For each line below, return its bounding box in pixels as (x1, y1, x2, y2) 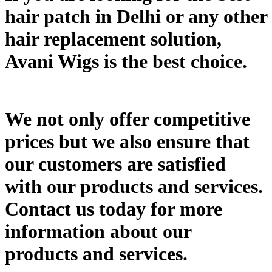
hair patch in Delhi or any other (5, 5, 267, 27)
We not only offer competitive (5, 108, 250, 131)
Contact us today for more (5, 198, 222, 220)
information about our (5, 220, 191, 243)
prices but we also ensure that (5, 131, 250, 153)
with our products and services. (5, 175, 263, 198)
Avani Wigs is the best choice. (5, 50, 247, 72)
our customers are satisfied (5, 153, 226, 175)
